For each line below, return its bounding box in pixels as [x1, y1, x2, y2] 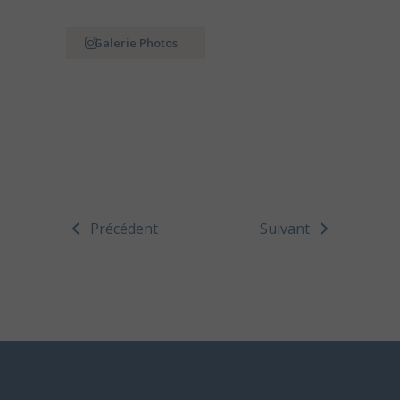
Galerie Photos [94, 35, 178, 52]
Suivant [260, 219, 310, 239]
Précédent [90, 219, 158, 239]
